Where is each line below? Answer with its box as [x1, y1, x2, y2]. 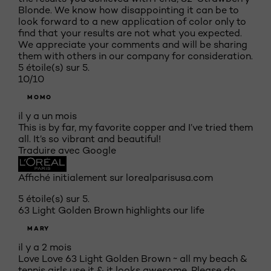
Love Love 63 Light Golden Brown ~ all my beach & [18, 253, 247, 265]
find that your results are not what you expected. [18, 27, 242, 39]
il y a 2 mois [18, 241, 71, 253]
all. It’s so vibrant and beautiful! [18, 133, 161, 145]
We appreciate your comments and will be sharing [18, 39, 247, 51]
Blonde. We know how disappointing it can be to [18, 4, 239, 16]
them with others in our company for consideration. [18, 50, 253, 62]
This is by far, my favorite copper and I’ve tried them [18, 122, 253, 134]
